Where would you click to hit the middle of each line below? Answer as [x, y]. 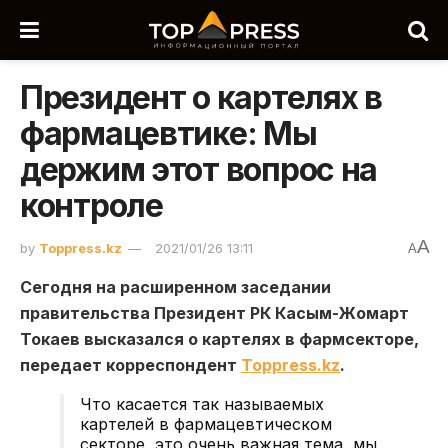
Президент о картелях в [201, 97]
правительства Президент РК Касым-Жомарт [214, 312]
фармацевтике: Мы [168, 133]
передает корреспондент [130, 364]
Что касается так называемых [202, 403]
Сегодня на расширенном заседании [175, 286]
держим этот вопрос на [199, 169]
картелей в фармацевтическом [206, 423]
